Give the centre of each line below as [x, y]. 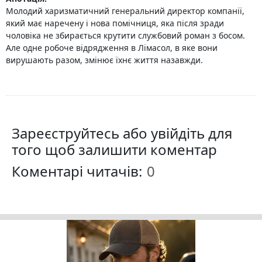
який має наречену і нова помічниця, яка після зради [115, 23]
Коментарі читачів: [79, 171]
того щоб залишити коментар [114, 149]
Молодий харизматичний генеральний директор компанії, [125, 11]
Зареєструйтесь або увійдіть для [122, 133]
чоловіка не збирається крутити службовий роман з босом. [125, 35]
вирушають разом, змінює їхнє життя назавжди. [104, 60]
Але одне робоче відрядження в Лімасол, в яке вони [112, 48]
